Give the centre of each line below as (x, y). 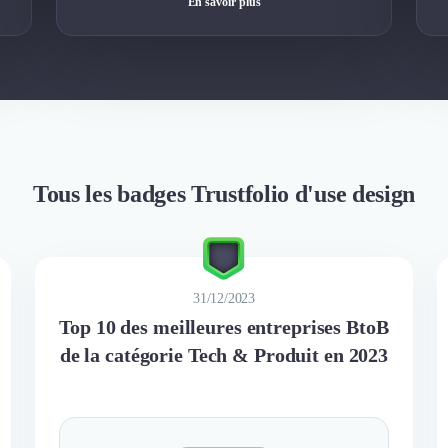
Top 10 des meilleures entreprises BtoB (224, 326)
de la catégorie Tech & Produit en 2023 (224, 354)
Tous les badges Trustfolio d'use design (224, 193)
